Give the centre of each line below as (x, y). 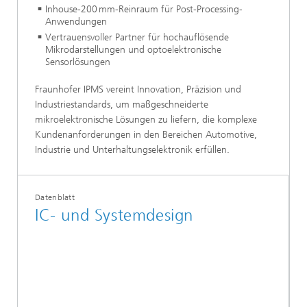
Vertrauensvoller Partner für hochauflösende (137, 38)
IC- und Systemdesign (114, 216)
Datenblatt (55, 198)
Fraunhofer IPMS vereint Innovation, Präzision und (138, 90)
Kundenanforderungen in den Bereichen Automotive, (146, 135)
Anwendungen (76, 22)
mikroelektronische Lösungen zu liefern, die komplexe (146, 120)
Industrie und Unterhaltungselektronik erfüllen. (132, 150)
